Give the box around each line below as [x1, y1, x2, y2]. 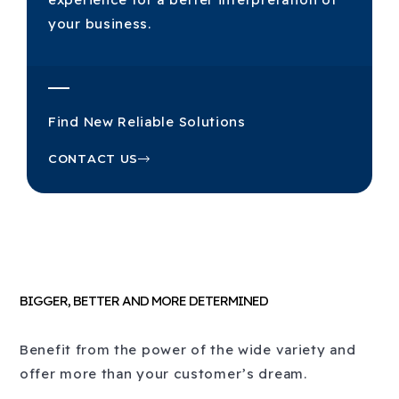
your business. [48, 15, 151, 32]
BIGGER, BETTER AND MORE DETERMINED [20, 292, 268, 310]
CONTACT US [48, 151, 138, 167]
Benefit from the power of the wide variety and [20, 341, 356, 359]
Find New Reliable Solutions [48, 113, 246, 131]
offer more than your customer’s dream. [20, 365, 307, 383]
